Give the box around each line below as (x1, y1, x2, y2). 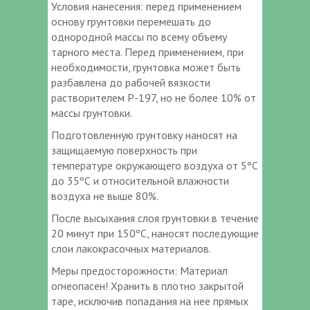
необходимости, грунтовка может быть (51, 60, 241, 74)
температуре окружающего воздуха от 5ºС (51, 158, 258, 172)
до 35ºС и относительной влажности (51, 173, 229, 188)
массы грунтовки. (51, 105, 132, 120)
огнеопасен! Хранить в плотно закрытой (51, 278, 244, 293)
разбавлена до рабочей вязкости (51, 75, 210, 89)
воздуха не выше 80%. (51, 188, 158, 203)
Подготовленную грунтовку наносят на (51, 127, 237, 142)
